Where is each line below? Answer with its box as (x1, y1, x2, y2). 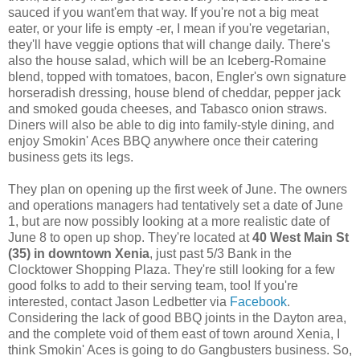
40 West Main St (252, 231, 349, 245)
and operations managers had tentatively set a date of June (8, 198, 343, 213)
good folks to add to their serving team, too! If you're (8, 279, 298, 293)
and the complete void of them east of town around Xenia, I (8, 327, 340, 342)
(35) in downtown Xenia (8, 247, 149, 261)
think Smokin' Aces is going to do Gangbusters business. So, (8, 343, 352, 358)
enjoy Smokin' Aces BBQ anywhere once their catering (8, 134, 318, 149)
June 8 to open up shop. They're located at (8, 231, 252, 245)
